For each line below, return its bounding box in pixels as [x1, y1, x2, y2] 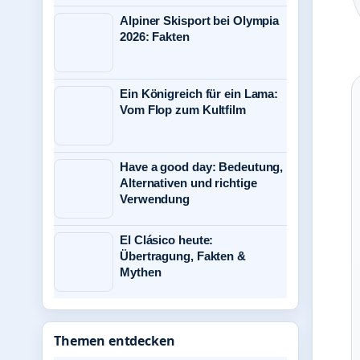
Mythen [120, 265, 162, 279]
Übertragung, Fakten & [120, 249, 246, 263]
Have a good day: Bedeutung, [120, 160, 284, 174]
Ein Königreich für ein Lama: [120, 87, 279, 100]
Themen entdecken [54, 332, 175, 350]
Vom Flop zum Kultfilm [120, 103, 246, 117]
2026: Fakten [120, 30, 190, 43]
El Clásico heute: [120, 233, 214, 247]
